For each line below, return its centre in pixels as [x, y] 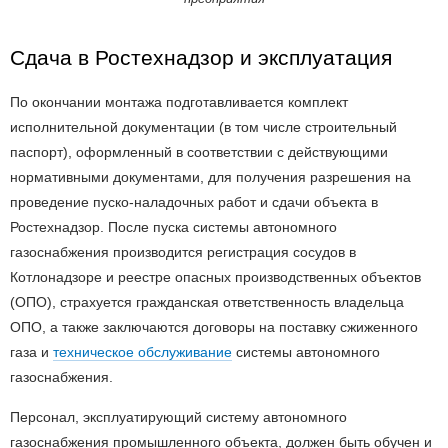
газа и [31, 351]
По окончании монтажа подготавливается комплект [179, 101]
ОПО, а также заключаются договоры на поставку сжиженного [214, 326]
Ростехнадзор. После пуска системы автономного [173, 226]
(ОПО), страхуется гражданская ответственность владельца [207, 301]
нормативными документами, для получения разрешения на [210, 176]
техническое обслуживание [142, 351]
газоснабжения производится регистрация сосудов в [183, 251]
